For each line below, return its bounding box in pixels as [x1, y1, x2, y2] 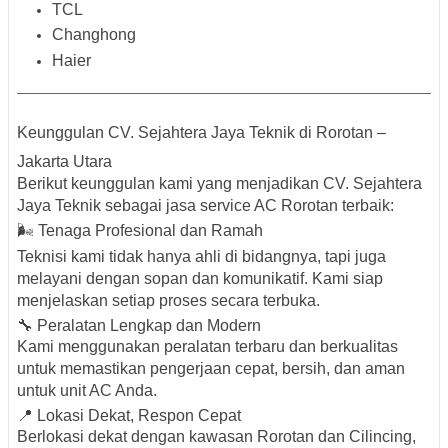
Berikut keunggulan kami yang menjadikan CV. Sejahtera [17, 174, 422, 192]
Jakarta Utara [17, 152, 112, 170]
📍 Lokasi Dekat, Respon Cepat [17, 406, 241, 424]
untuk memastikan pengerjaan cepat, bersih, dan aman [17, 359, 405, 377]
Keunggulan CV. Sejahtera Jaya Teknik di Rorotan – [17, 123, 386, 141]
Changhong [52, 26, 136, 44]
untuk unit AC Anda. [17, 381, 157, 399]
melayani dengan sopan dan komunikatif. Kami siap [17, 269, 383, 287]
